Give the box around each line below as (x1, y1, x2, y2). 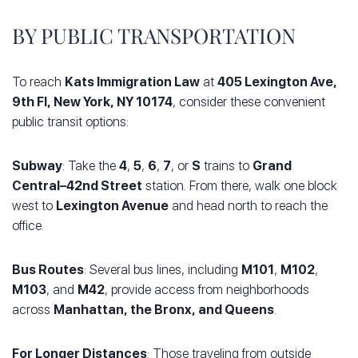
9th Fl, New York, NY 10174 (12, 94, 173, 110)
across (12, 302, 54, 318)
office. (12, 218, 44, 234)
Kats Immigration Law (65, 74, 200, 90)
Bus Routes (12, 262, 84, 278)
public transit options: (12, 114, 129, 130)
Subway (12, 158, 62, 174)
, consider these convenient (173, 94, 325, 110)
